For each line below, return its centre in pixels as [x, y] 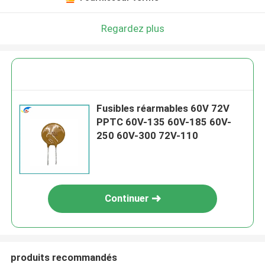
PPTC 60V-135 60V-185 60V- [164, 122]
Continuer [127, 198]
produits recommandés [64, 257]
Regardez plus [132, 28]
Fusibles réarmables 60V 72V [163, 109]
